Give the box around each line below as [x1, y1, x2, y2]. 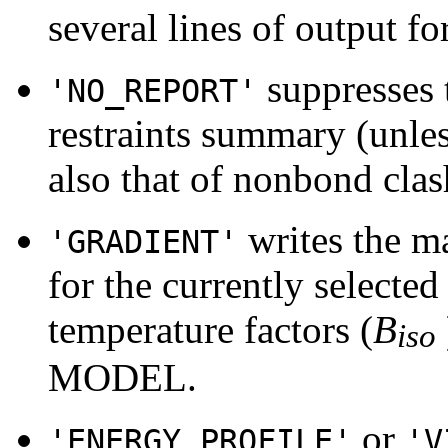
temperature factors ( [48, 307, 373, 351]
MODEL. [48, 356, 197, 399]
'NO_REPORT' [48, 72, 257, 109]
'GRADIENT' [48, 223, 238, 260]
